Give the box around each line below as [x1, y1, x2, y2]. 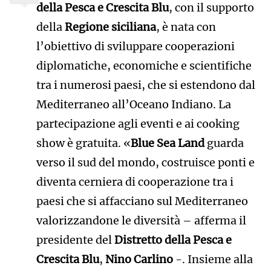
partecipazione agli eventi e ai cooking [36, 116, 240, 131]
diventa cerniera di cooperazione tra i [36, 174, 233, 189]
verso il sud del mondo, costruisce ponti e [36, 155, 255, 169]
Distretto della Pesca [114, 232, 223, 247]
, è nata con [155, 19, 216, 34]
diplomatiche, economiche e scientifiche [36, 58, 252, 73]
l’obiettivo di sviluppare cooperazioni [36, 39, 235, 53]
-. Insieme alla [172, 252, 253, 266]
